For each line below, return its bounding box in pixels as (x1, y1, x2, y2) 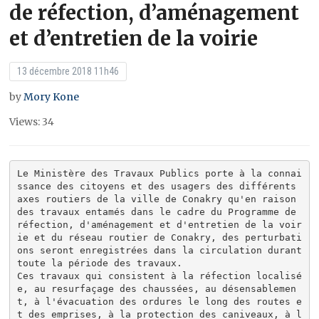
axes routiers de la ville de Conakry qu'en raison (16, 194, 296, 205)
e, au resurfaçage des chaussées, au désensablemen (16, 283, 296, 295)
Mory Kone (23, 90, 80, 103)
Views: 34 (9, 115, 55, 128)
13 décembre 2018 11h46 (17, 65, 120, 77)
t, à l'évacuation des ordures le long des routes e (16, 296, 302, 308)
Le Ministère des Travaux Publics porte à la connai (16, 168, 302, 179)
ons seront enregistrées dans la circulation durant (16, 245, 302, 256)
